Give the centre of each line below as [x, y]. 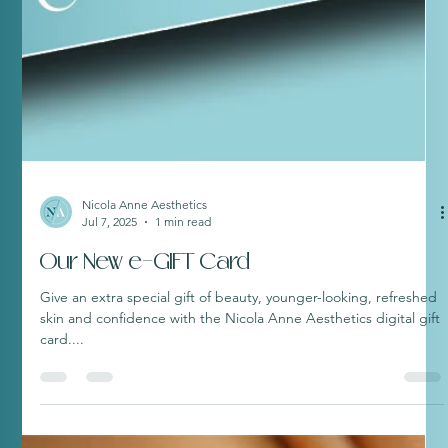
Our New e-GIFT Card [145, 298]
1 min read [183, 258]
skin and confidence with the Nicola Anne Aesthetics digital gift [240, 354]
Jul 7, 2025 [110, 258]
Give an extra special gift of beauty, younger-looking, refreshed [239, 333]
